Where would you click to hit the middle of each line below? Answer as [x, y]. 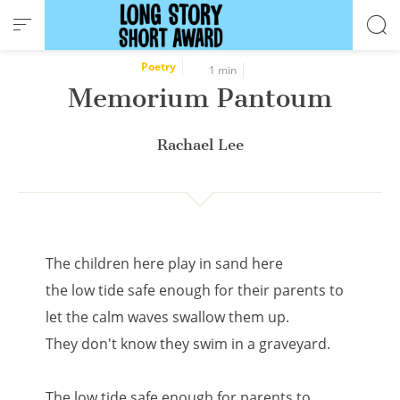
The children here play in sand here [165, 263]
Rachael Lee [200, 145]
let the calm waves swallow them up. [168, 317]
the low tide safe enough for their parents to [195, 290]
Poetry [158, 67]
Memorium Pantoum [200, 98]
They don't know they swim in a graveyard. [188, 344]
